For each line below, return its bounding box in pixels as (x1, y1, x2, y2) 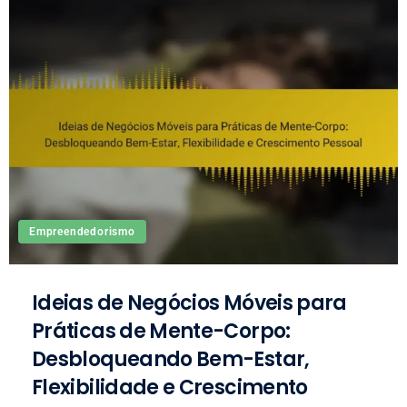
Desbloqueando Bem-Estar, (32, 345, 310, 373)
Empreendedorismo (29, 225, 135, 238)
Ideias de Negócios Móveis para (32, 289, 347, 317)
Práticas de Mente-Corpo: (32, 317, 291, 345)
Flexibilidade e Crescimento (32, 373, 308, 402)
